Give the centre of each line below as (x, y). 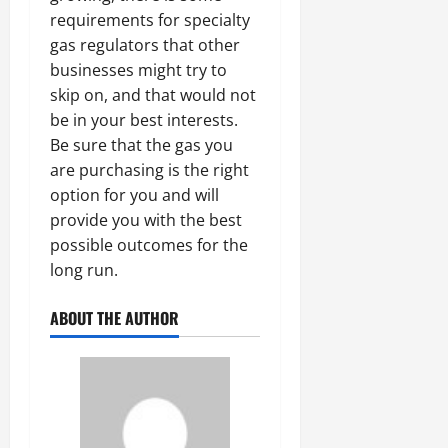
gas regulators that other (145, 44)
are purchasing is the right (149, 169)
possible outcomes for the (149, 244)
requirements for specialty (150, 19)
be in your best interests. (144, 119)
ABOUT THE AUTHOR (114, 317)
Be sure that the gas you (141, 144)
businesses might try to (138, 69)
